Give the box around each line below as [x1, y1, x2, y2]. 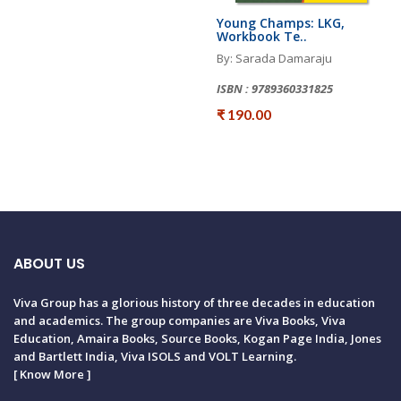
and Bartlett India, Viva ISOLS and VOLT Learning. [13, 348, 296, 364]
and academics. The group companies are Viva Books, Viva [13, 312, 346, 328]
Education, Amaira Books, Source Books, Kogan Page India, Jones [13, 330, 381, 346]
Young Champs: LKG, [217, 14, 345, 31]
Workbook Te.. [217, 28, 307, 45]
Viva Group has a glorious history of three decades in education [13, 294, 375, 311]
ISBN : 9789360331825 [217, 81, 333, 97]
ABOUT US [13, 253, 85, 274]
